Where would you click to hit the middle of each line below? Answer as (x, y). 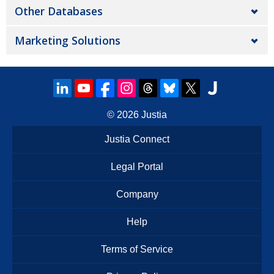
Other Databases (59, 11)
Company (137, 194)
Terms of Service (137, 249)
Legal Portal (137, 167)
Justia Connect (137, 139)
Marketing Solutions (68, 40)
